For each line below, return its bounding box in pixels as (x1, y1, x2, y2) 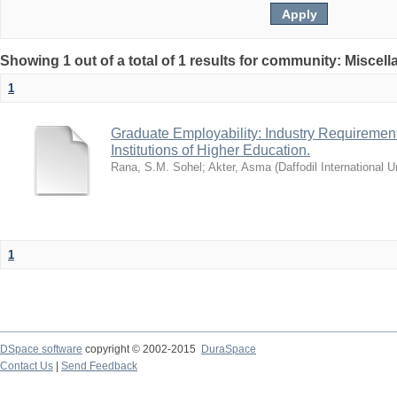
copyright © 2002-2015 (82, 343, 201, 355)
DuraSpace (201, 343, 256, 355)
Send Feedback (61, 360, 137, 372)
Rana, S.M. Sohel (111, 160, 202, 174)
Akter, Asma (208, 160, 271, 174)
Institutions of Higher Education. (111, 143, 310, 158)
